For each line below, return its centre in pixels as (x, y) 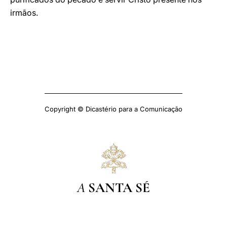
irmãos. (24, 13)
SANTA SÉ (119, 187)
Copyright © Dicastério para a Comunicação (113, 109)
